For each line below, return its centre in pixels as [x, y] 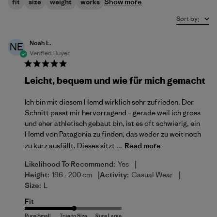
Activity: [114, 175]
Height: [37, 175]
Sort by [187, 19]
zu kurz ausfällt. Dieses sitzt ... [73, 145]
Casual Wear [152, 175]
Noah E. [40, 43]
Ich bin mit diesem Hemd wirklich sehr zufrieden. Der [109, 102]
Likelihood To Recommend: [70, 164]
